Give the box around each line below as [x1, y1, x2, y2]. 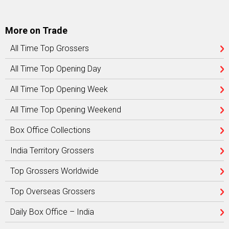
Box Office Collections [10, 125, 90, 135]
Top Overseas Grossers [10, 187, 95, 196]
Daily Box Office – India [10, 207, 94, 217]
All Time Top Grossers [10, 43, 89, 53]
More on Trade [5, 25, 67, 36]
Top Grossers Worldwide [10, 166, 99, 176]
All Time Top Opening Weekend [10, 105, 121, 114]
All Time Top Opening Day [10, 64, 101, 74]
